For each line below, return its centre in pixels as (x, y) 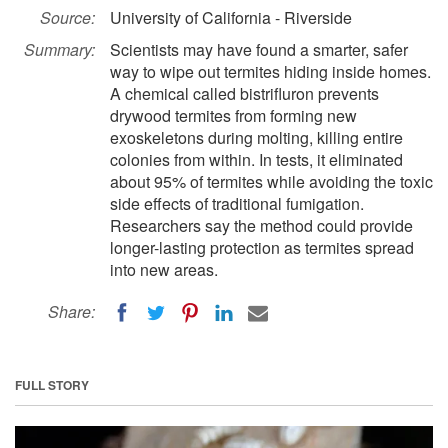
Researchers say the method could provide (261, 225)
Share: (71, 311)
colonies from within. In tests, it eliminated (256, 159)
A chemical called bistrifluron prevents (244, 93)
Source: (67, 17)
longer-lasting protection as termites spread (262, 247)
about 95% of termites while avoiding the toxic (271, 181)
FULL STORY (52, 384)
